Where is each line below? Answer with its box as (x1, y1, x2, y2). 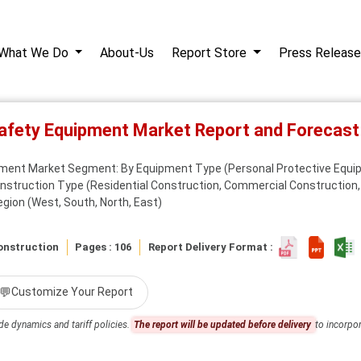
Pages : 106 (75, 240, 132, 253)
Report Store (172, 45, 251, 60)
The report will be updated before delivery (134, 318, 313, 330)
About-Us (100, 45, 155, 60)
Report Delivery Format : (147, 240, 278, 253)
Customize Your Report (11, 285, 133, 299)
